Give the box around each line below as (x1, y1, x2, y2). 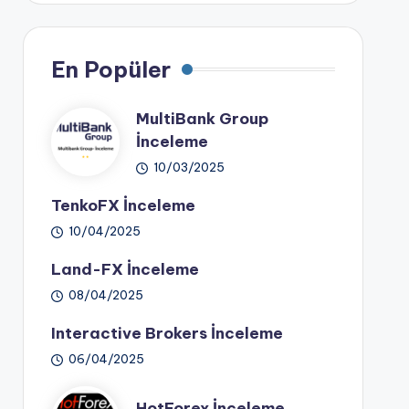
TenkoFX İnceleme (50, 194, 195, 215)
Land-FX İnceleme (50, 258, 199, 279)
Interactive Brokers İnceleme (50, 322, 283, 343)
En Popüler (50, 55, 171, 83)
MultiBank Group (135, 108, 268, 129)
